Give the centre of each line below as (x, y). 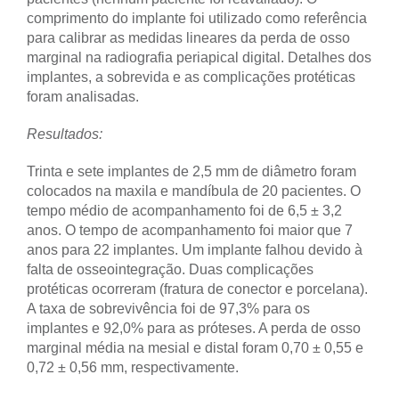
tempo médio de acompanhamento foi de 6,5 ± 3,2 (184, 210)
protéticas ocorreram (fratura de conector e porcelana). (197, 289)
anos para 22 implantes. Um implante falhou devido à (195, 249)
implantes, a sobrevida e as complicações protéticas (191, 77)
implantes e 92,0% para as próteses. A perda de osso (194, 328)
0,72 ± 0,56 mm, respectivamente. (133, 367)
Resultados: (65, 134)
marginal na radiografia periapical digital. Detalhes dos (199, 57)
